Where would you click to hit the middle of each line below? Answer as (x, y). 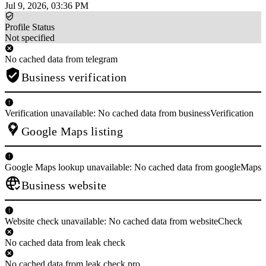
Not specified (30, 37)
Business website (64, 185)
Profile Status (30, 27)
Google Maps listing (72, 131)
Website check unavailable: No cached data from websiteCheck (123, 221)
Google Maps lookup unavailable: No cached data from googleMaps (133, 167)
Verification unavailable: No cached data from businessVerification (129, 113)
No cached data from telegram (61, 59)
